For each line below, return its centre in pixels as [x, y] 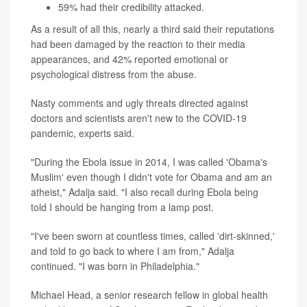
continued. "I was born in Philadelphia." [115, 266]
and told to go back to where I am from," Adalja [133, 250]
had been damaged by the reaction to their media [138, 44]
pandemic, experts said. [83, 133]
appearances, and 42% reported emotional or [130, 59]
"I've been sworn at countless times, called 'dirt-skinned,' [153, 235]
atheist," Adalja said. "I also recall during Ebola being [145, 192]
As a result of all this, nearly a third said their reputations [152, 28]
